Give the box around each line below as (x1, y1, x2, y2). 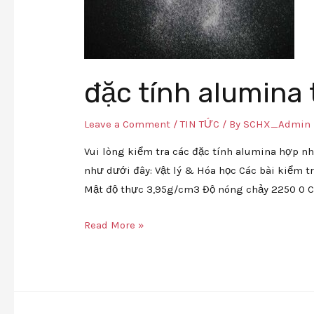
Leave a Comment (84, 117, 171, 130)
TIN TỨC (180, 117, 220, 130)
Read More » (84, 218, 145, 231)
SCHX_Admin (243, 117, 311, 130)
